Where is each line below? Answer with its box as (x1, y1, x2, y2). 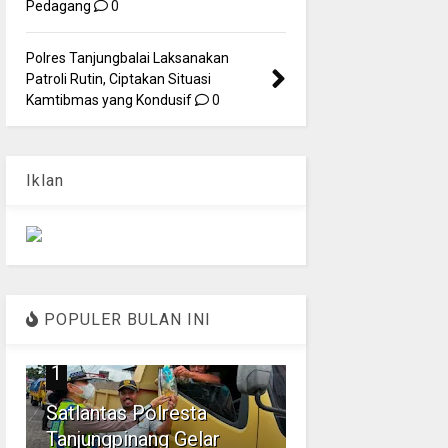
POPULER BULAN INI (38, 309, 211, 329)
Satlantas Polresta (45, 400, 207, 425)
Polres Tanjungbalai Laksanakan (25, 49, 229, 66)
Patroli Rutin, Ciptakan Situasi (25, 70, 211, 87)
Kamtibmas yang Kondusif (25, 91, 192, 108)
